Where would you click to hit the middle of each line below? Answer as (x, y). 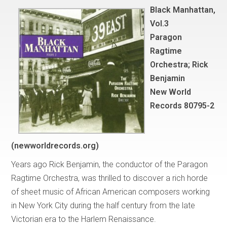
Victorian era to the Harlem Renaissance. (84, 219)
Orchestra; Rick (179, 64)
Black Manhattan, (183, 10)
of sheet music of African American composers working (111, 192)
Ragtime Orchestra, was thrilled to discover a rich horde (110, 178)
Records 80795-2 (182, 105)
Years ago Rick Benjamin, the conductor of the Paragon (110, 164)
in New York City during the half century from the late (103, 205)
